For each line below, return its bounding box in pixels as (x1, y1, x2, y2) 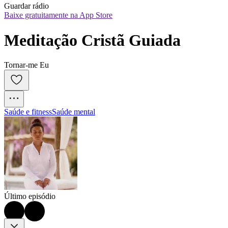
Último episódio (4, 192, 55, 201)
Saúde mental (52, 107, 95, 117)
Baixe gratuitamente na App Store (4, 11, 112, 20)
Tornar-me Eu (4, 61, 49, 70)
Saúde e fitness (4, 107, 52, 117)
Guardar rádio (4, 2, 49, 11)
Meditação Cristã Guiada (4, 31, 181, 49)
